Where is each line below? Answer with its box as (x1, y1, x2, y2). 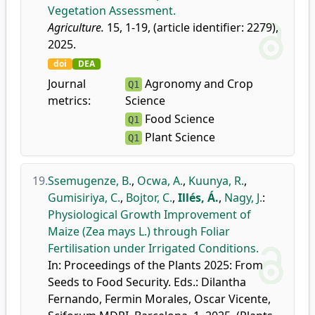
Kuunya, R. (188, 173, 244, 188)
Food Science (141, 111, 214, 127)
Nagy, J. (224, 190, 262, 205)
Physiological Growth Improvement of (48, 207, 251, 222)
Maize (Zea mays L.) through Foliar (48, 224, 230, 239)
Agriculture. (48, 20, 104, 35)
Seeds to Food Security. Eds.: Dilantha (48, 274, 246, 290)
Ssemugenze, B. (48, 173, 131, 188)
